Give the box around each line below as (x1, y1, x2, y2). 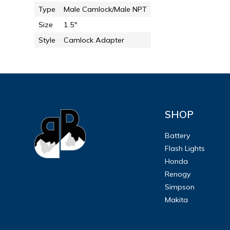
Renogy (165, 169, 191, 179)
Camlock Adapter (64, 35, 125, 45)
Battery (165, 130, 191, 140)
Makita (165, 195, 188, 204)
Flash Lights (165, 143, 205, 153)
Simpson (165, 182, 195, 191)
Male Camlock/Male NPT (64, 4, 147, 14)
